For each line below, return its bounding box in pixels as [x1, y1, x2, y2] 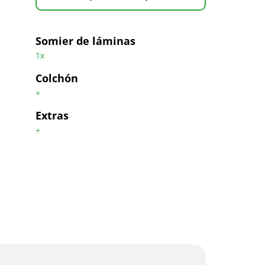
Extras [35, 108, 69, 122]
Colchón [35, 71, 78, 85]
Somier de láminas [35, 34, 135, 48]
